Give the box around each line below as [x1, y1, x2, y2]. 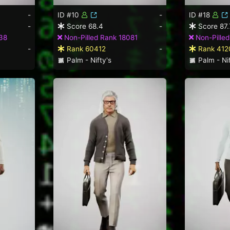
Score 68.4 [65, 22, 103, 30]
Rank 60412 [65, 44, 106, 53]
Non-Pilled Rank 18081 [62, 33, 138, 42]
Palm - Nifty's [64, 55, 111, 64]
